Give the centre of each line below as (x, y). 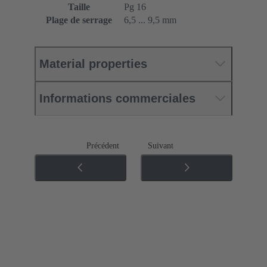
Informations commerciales (117, 98)
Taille (79, 7)
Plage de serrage (79, 20)
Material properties (93, 63)
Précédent (103, 145)
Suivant (161, 145)
